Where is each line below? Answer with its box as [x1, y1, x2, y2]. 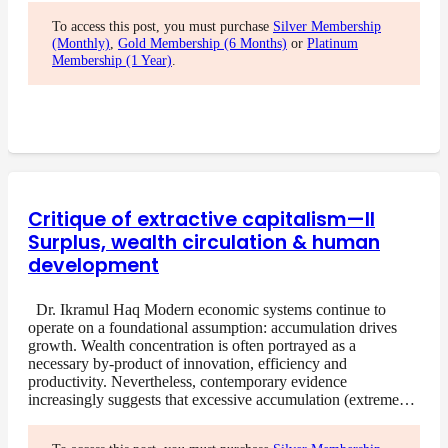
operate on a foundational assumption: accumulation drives [28, 318, 397, 336]
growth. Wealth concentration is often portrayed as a [28, 336, 356, 354]
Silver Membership [273, 17, 381, 34]
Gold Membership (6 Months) [118, 34, 287, 51]
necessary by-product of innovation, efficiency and [28, 354, 347, 372]
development [28, 251, 159, 279]
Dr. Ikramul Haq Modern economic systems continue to [28, 300, 386, 318]
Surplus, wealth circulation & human [28, 228, 380, 256]
